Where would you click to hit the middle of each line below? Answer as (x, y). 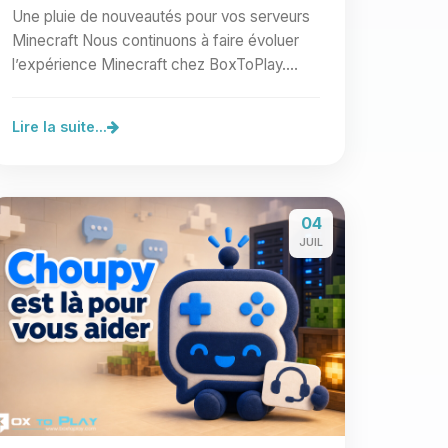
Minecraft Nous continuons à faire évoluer (155, 40)
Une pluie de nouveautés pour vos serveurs (161, 16)
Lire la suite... (59, 126)
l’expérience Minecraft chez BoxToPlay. (149, 64)
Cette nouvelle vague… (91, 88)
